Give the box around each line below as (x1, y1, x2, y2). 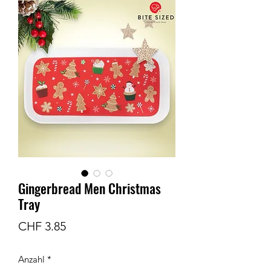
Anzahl (18, 253, 45, 265)
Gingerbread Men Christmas (18, 178, 161, 198)
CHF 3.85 (18, 218, 66, 233)
